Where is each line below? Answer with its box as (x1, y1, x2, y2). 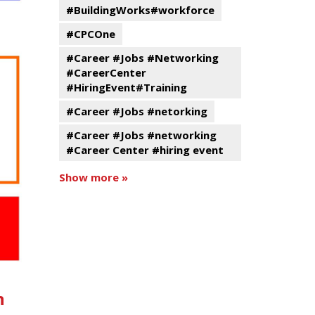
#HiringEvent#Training (65, 80, 187, 94)
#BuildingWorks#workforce (65, 3, 214, 17)
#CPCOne (65, 27, 115, 41)
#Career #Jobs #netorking (65, 104, 207, 118)
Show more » (58, 170, 128, 184)
